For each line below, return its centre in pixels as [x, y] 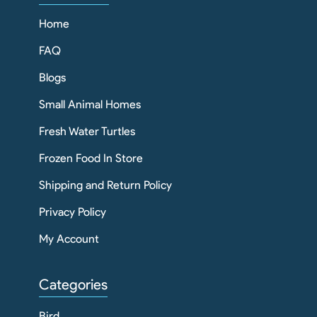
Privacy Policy [73, 212]
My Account [69, 239]
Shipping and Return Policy [105, 185]
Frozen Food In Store [91, 158]
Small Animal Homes [90, 105]
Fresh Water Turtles [87, 132]
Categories [73, 285]
